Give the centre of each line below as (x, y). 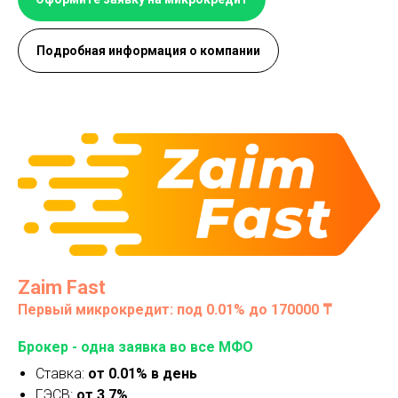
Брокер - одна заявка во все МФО (135, 346)
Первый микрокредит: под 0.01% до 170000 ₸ (175, 309)
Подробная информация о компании (148, 51)
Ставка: (62, 373)
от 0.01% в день (143, 373)
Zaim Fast (62, 287)
